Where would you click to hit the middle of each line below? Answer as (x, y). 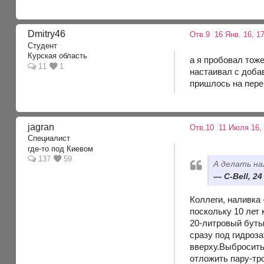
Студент (43, 45)
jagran (41, 127)
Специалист (49, 138)
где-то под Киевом (61, 148)
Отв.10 (202, 127)
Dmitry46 (47, 34)
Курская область (58, 56)
